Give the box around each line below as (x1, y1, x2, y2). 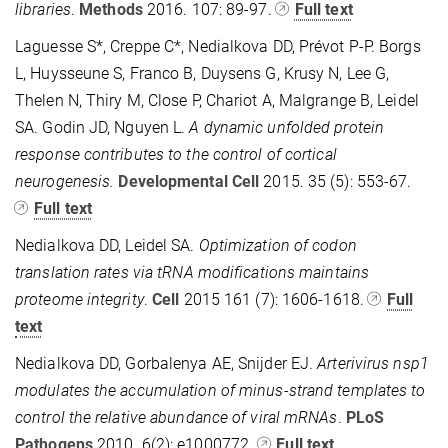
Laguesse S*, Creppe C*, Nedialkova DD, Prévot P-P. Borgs (15, 36, 421, 56)
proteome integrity (15, 289, 144, 309)
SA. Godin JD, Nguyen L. (15, 117, 190, 137)
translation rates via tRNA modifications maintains (15, 262, 370, 282)
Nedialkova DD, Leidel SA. (15, 235, 199, 255)
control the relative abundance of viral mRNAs (15, 407, 338, 427)
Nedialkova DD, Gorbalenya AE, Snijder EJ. (15, 353, 318, 373)
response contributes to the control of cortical (15, 144, 337, 164)
